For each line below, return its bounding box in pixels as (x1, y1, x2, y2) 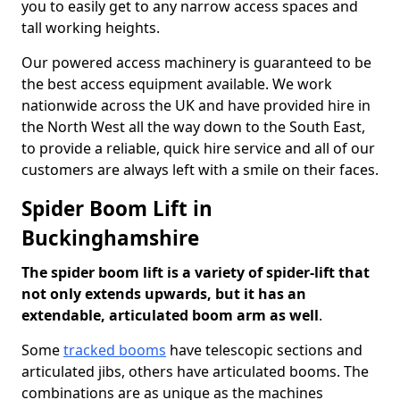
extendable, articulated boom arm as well (21, 305, 319, 325)
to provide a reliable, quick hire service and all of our (21, 138, 375, 158)
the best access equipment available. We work (21, 74, 332, 94)
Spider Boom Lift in (21, 195, 212, 222)
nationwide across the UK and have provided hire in (21, 96, 371, 115)
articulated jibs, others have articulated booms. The (21, 362, 369, 381)
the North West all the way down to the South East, (21, 117, 365, 137)
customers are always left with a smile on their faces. (21, 160, 379, 179)
